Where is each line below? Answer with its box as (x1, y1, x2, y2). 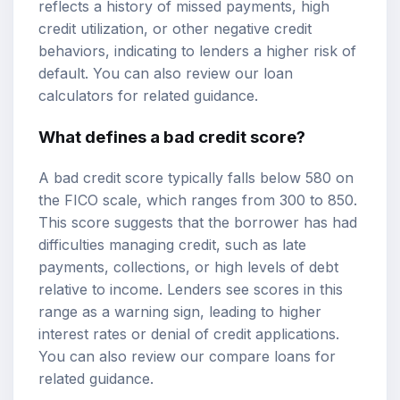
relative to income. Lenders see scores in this (38, 279, 343, 298)
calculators (38, 87, 113, 105)
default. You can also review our (38, 64, 263, 83)
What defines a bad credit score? (38, 126, 305, 147)
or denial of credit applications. (127, 324, 339, 343)
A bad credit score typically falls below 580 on (38, 168, 354, 187)
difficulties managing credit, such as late (38, 235, 306, 254)
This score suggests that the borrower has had (38, 212, 357, 231)
